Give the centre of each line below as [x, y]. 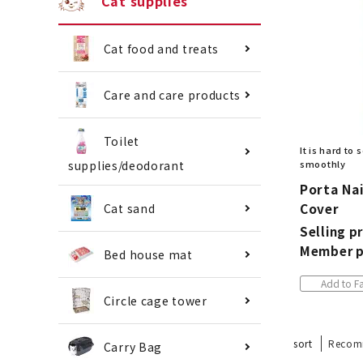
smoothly [323, 164]
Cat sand [129, 208]
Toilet [121, 141]
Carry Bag [133, 347]
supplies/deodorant [126, 165]
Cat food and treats [161, 48]
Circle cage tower [155, 301]
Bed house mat [148, 254]
